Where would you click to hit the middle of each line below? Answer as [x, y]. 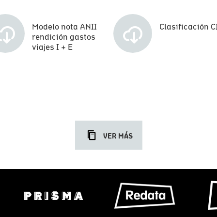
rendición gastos [63, 37]
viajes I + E [52, 47]
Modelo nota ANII [64, 26]
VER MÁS [118, 136]
